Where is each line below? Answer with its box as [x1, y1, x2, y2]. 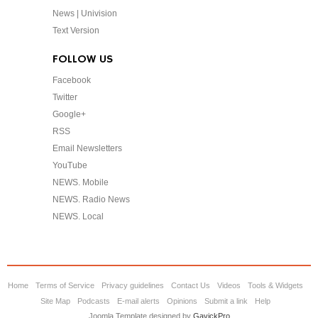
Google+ [53, 109, 86, 120]
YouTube [53, 160, 87, 171]
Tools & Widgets [248, 281, 303, 290]
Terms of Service [35, 281, 94, 290]
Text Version [53, 26, 99, 36]
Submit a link [204, 297, 248, 306]
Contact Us [171, 281, 210, 290]
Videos [217, 281, 241, 290]
